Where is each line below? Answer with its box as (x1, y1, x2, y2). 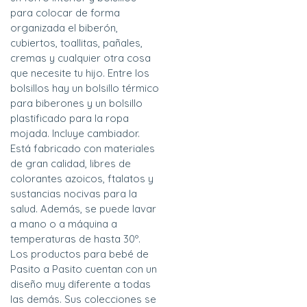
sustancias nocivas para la (10, 187, 137, 201)
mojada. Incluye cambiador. (10, 127, 140, 140)
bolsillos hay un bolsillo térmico (10, 82, 159, 95)
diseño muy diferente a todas (10, 278, 151, 291)
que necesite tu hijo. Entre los (10, 66, 149, 80)
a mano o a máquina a (10, 217, 117, 231)
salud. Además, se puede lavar (10, 202, 156, 216)
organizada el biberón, (10, 21, 118, 35)
